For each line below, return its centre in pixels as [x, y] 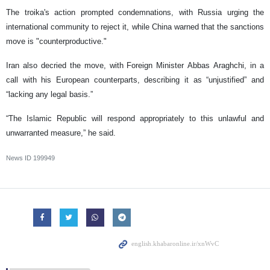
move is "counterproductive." [56, 41]
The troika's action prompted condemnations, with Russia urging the [135, 12]
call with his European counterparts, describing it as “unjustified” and [135, 80]
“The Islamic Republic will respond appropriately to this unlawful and [135, 118]
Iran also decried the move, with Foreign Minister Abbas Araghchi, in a [135, 65]
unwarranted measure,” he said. [61, 133]
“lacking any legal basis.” [49, 94]
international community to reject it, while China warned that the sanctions [135, 27]
